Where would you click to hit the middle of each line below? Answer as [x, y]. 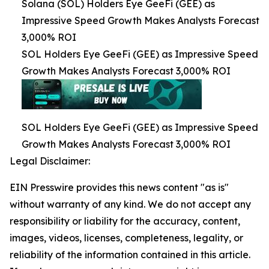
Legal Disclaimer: [50, 161]
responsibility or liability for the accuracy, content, [125, 221]
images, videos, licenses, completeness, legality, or [126, 237]
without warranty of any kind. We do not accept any [130, 204]
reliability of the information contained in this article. [130, 254]
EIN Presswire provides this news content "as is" [119, 187]
